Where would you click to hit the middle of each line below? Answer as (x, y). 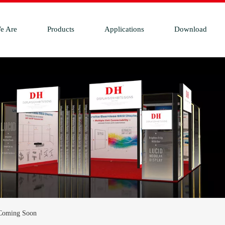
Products (61, 29)
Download (190, 29)
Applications (124, 29)
